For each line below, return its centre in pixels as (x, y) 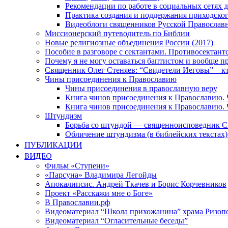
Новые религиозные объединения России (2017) (129, 43)
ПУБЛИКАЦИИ (53, 145)
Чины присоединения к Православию (111, 79)
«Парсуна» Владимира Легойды (101, 175)
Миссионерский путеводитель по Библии (117, 34)
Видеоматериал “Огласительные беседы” (116, 221)
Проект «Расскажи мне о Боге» (99, 193)
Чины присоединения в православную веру (141, 89)
